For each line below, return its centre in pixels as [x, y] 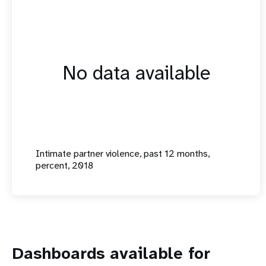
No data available [136, 73]
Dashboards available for [111, 253]
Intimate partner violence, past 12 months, [123, 153]
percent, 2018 [64, 165]
